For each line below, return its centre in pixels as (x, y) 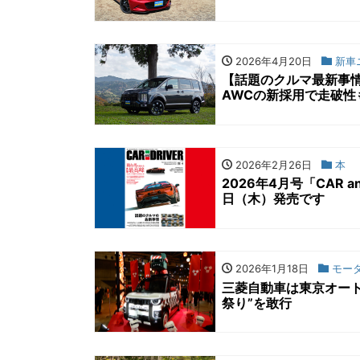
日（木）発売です (273, 199)
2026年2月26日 (272, 165)
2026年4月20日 (272, 61)
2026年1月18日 (270, 269)
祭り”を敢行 (257, 303)
